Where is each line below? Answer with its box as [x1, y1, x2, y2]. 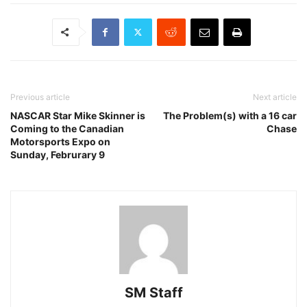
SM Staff [124, 284, 183, 301]
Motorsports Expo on [10, 135, 110, 147]
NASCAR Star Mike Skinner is [10, 109, 145, 121]
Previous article [10, 91, 70, 102]
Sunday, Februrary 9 [10, 148, 105, 160]
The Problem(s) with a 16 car [163, 109, 297, 121]
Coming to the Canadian [10, 122, 124, 134]
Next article [253, 91, 297, 102]
